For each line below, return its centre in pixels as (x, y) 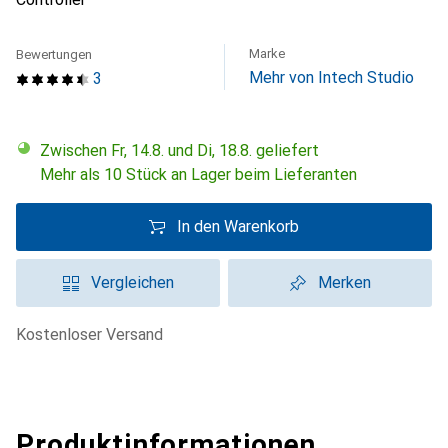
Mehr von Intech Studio (331, 77)
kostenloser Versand (94, 334)
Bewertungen (54, 54)
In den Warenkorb (238, 226)
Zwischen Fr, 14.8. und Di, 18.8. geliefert (184, 150)
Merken (344, 282)
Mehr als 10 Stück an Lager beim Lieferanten (198, 174)
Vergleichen (132, 282)
